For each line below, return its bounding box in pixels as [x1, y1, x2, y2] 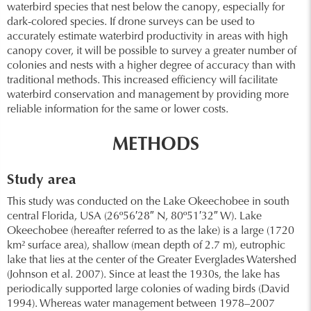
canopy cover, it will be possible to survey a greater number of [7, 46, 296, 57]
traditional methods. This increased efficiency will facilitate [7, 75, 278, 86]
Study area [7, 174, 76, 188]
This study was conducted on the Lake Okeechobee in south [7, 196, 289, 208]
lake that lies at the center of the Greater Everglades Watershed [7, 255, 296, 266]
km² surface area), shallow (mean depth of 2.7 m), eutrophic [7, 240, 285, 251]
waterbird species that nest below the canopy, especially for [7, 2, 285, 13]
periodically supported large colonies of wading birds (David [7, 284, 289, 295]
